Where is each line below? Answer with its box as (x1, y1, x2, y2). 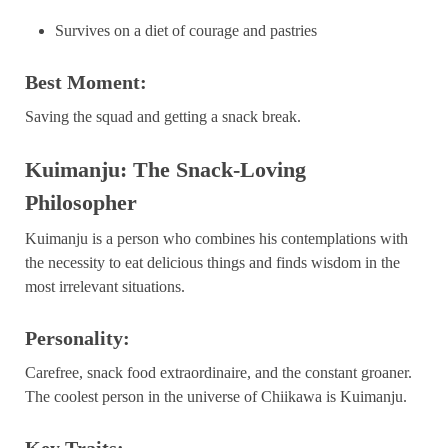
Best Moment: (25, 70, 147, 93)
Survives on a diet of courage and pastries (55, 21, 317, 39)
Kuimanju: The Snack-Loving (25, 156, 306, 182)
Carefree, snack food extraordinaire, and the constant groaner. (25, 363, 412, 381)
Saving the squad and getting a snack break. (25, 107, 301, 125)
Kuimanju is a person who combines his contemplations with (25, 229, 408, 247)
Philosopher (25, 189, 137, 215)
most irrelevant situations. (25, 277, 185, 295)
